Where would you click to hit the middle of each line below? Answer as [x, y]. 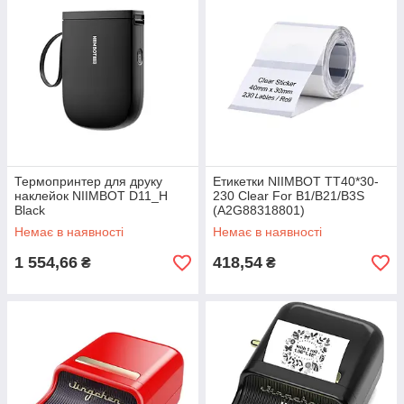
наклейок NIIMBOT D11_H [91, 196]
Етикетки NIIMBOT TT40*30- [296, 182]
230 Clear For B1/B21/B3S [289, 196]
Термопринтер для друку [88, 182]
